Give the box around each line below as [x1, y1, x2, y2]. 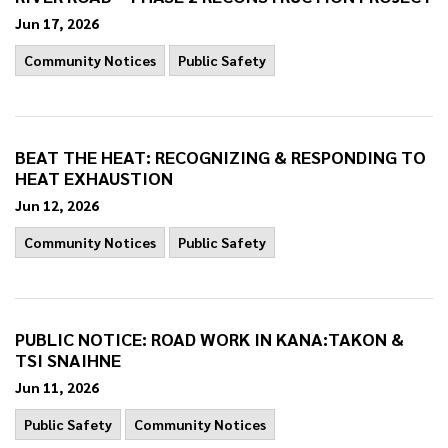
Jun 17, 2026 [15, 14, 99, 32]
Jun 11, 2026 [15, 378, 99, 396]
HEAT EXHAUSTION [15, 166, 173, 189]
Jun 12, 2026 [15, 196, 99, 214]
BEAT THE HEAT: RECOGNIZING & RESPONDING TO [15, 145, 426, 168]
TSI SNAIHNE [15, 348, 121, 371]
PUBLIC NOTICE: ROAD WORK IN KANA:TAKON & [15, 327, 404, 350]
